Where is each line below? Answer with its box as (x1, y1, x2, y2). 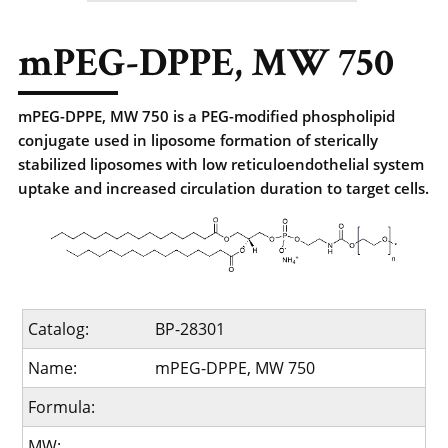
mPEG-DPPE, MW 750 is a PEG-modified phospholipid (18, 106, 395, 126)
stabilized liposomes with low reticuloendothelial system (18, 154, 424, 174)
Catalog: (28, 317, 90, 340)
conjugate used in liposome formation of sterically (18, 130, 378, 150)
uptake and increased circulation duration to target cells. (18, 178, 429, 198)
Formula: (28, 395, 96, 418)
